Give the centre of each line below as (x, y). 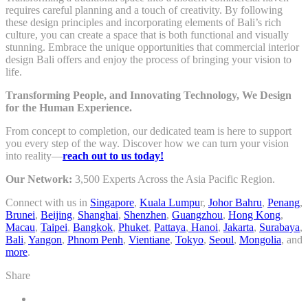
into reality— (34, 156)
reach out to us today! (113, 156)
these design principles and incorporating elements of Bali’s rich (143, 23)
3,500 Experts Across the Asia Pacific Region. (174, 179)
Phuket (133, 228)
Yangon (45, 240)
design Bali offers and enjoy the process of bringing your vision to (148, 60)
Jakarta (239, 228)
